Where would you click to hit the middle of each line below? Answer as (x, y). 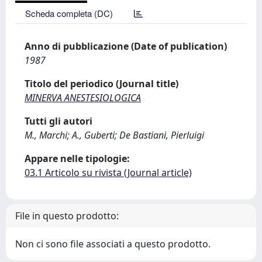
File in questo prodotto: (67, 216)
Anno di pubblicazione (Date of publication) (126, 46)
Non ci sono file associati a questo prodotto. (113, 244)
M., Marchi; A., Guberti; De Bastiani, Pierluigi (114, 135)
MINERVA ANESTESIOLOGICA (83, 98)
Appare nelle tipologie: (77, 158)
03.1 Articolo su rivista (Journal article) (108, 173)
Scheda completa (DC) (69, 13)
